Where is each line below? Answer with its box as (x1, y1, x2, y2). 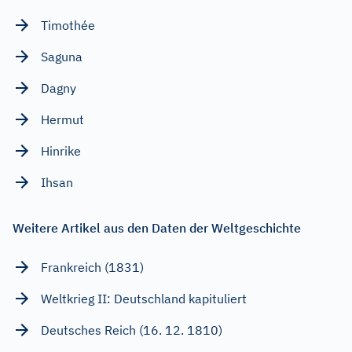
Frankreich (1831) (41, 258, 144, 275)
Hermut (41, 111, 84, 127)
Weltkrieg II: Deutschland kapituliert (41, 290, 247, 306)
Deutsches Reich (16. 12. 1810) (41, 321, 222, 338)
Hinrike (41, 142, 81, 159)
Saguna (41, 48, 82, 64)
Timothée (41, 16, 95, 33)
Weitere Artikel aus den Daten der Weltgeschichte (13, 219, 301, 236)
